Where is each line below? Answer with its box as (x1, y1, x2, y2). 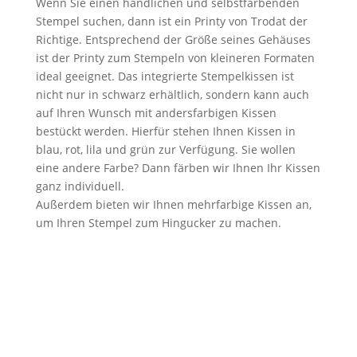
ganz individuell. (35, 178, 124, 194)
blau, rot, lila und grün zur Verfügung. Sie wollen (35, 142, 296, 157)
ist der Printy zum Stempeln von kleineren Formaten (35, 50, 315, 65)
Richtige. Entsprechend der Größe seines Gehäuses (35, 32, 311, 47)
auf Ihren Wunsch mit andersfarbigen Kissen (35, 105, 277, 120)
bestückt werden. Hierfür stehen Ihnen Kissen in (35, 124, 296, 139)
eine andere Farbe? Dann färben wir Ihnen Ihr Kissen (35, 160, 320, 175)
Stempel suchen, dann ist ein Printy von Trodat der (35, 14, 308, 29)
